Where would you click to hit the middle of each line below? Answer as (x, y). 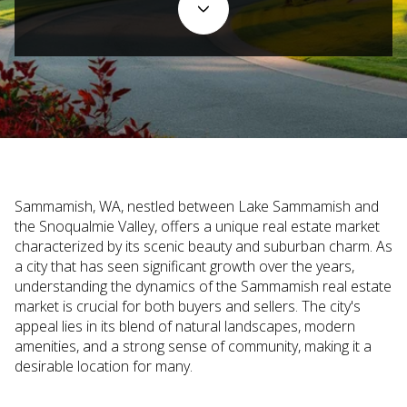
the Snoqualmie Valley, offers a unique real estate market (197, 226)
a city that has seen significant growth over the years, (184, 266)
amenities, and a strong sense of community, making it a (193, 346)
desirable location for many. (104, 366)
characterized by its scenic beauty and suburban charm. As (203, 246)
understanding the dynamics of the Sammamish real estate (203, 286)
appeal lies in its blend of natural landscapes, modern (185, 326)
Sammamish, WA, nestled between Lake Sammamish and (197, 206)
